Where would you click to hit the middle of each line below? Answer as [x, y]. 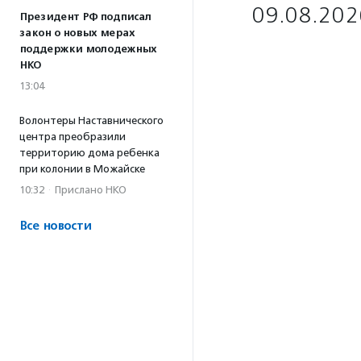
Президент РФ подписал [85, 17]
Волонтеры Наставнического [91, 120]
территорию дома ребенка [89, 153]
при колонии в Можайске [82, 169]
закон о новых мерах [77, 33]
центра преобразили [73, 137]
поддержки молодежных [88, 49]
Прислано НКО [91, 190]
